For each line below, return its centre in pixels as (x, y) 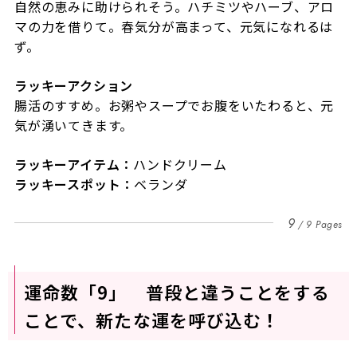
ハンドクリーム (180, 164)
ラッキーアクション (74, 85)
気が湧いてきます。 (74, 125)
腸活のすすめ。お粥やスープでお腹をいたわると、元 (174, 105)
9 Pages (324, 224)
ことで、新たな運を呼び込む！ (152, 319)
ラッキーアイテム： (74, 164)
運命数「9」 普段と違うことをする (177, 291)
